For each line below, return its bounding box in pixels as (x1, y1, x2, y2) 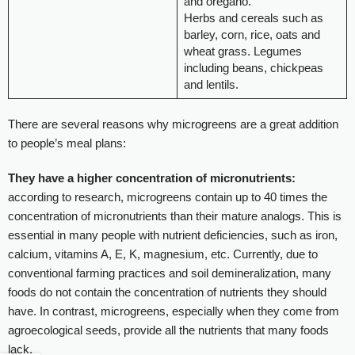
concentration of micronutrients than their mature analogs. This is (8, 209, 342, 223)
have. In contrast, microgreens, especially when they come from (8, 304, 339, 319)
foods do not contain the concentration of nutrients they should (8, 285, 326, 300)
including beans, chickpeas (183, 61, 323, 75)
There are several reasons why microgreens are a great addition (8, 117, 338, 132)
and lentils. (183, 78, 239, 92)
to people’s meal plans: (8, 136, 126, 151)
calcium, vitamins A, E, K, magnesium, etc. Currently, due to (8, 247, 318, 261)
